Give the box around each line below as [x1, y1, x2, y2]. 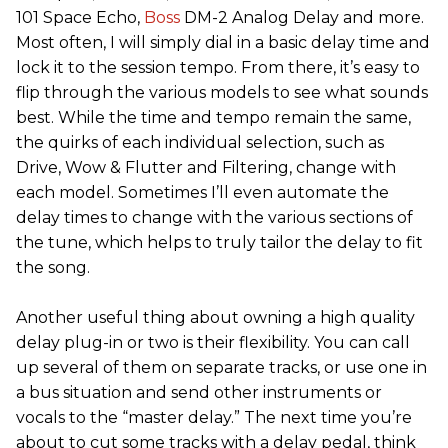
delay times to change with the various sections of [16, 208, 413, 227]
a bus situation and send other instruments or [16, 383, 382, 402]
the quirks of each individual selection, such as [16, 133, 384, 152]
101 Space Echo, [16, 8, 144, 27]
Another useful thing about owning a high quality [16, 308, 415, 327]
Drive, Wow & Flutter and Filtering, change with [16, 158, 396, 177]
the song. [16, 258, 90, 277]
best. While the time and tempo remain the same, [16, 108, 411, 127]
